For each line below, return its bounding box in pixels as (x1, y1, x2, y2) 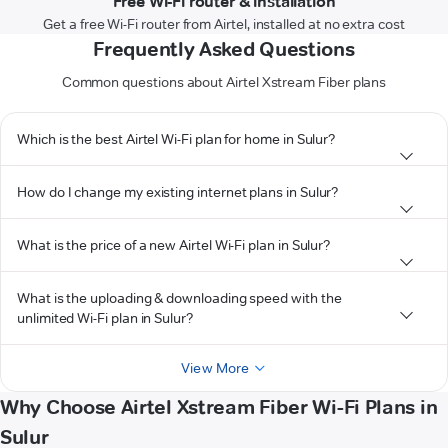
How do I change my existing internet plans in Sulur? (17, 183, 339, 202)
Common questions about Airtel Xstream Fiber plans (61, 73, 387, 92)
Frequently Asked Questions (93, 37, 355, 62)
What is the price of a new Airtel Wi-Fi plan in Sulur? (17, 236, 331, 255)
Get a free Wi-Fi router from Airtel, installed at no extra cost (43, 15, 405, 34)
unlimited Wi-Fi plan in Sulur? (17, 309, 193, 328)
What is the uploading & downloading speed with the (17, 289, 342, 308)
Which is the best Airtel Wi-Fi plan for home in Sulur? (17, 130, 336, 149)
